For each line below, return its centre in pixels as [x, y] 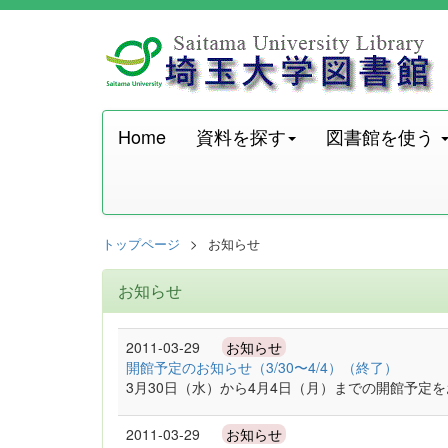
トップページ [141, 243]
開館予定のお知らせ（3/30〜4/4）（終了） [262, 367]
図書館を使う [382, 136]
